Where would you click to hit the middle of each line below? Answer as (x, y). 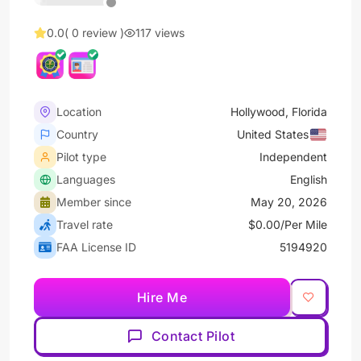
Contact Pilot (193, 336)
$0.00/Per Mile (288, 224)
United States (273, 134)
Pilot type (81, 157)
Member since (94, 202)
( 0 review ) (94, 33)
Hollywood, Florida (279, 112)
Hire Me (162, 297)
